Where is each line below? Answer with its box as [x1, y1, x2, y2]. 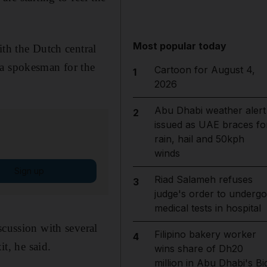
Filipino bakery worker [154, 228, 256, 240]
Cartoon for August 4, [154, 64, 255, 76]
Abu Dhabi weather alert [154, 104, 266, 116]
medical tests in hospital [154, 202, 261, 214]
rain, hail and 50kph [154, 133, 244, 145]
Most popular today [133, 40, 227, 52]
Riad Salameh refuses [154, 173, 253, 185]
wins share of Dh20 [154, 243, 243, 254]
